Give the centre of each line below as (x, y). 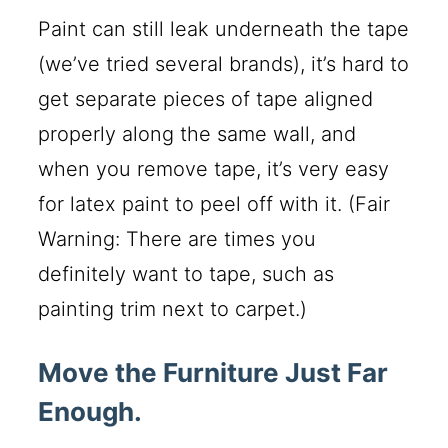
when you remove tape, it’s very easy (214, 169)
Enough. (90, 412)
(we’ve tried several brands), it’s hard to (224, 64)
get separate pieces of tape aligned (206, 99)
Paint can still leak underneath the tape (224, 29)
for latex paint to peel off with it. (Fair (214, 204)
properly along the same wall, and (197, 134)
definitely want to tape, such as (186, 274)
